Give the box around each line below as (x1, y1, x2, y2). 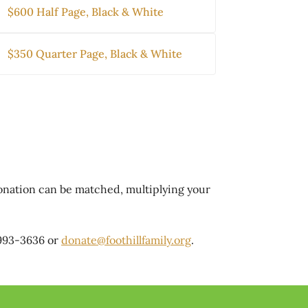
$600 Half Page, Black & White (7, 5, 164, 19)
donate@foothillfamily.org (61, 233, 191, 247)
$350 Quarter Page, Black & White (7, 47, 182, 61)
